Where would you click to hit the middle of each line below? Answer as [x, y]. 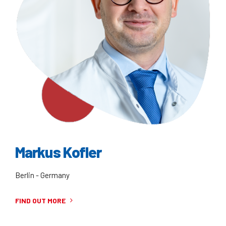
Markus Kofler [59, 152]
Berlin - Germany [42, 175]
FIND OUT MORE [40, 200]
